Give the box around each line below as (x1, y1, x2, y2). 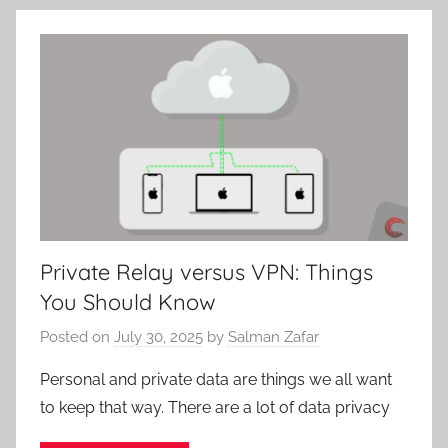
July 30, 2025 (114, 328, 203, 347)
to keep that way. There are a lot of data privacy (40, 398, 390, 418)
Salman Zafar (228, 328, 319, 347)
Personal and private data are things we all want (40, 370, 392, 390)
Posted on (40, 328, 114, 347)
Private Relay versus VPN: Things (40, 257, 373, 286)
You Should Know (40, 287, 216, 316)
